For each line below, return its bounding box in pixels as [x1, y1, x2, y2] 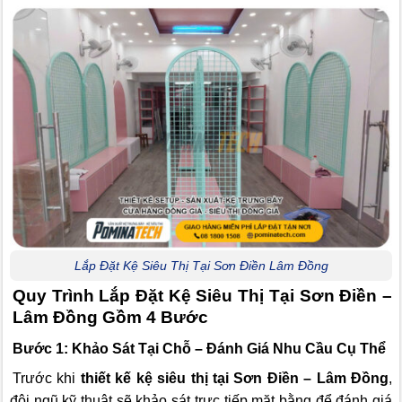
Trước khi [13, 370, 81, 386]
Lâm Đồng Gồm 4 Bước [13, 308, 208, 328]
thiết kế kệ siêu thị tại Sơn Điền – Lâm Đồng [80, 370, 389, 386]
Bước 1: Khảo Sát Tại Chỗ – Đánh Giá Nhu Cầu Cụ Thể [13, 340, 386, 356]
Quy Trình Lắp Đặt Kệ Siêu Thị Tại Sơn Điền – [13, 286, 392, 306]
